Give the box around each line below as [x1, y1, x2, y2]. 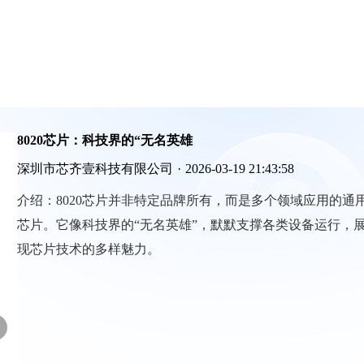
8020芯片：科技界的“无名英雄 [17, 133, 193, 147]
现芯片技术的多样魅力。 [17, 242, 160, 256]
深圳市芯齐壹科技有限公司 [17, 162, 173, 175]
